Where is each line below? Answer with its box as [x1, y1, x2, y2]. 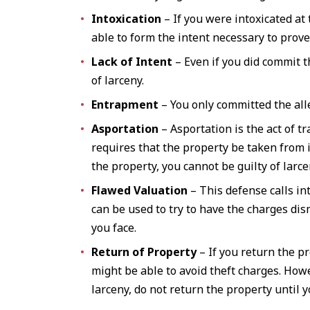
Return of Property [91, 244, 197, 259]
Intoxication [91, 11, 162, 26]
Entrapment [91, 97, 159, 112]
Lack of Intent [91, 54, 173, 69]
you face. [91, 220, 137, 235]
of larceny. [91, 73, 145, 88]
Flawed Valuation [91, 183, 188, 198]
